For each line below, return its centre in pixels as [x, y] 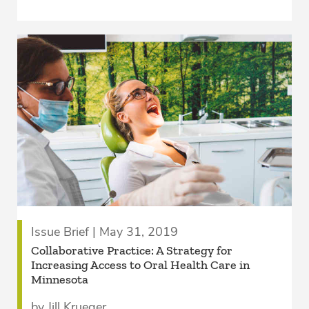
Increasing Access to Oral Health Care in [140, 265]
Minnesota [59, 280]
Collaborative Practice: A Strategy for [131, 251]
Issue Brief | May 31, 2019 [104, 232]
